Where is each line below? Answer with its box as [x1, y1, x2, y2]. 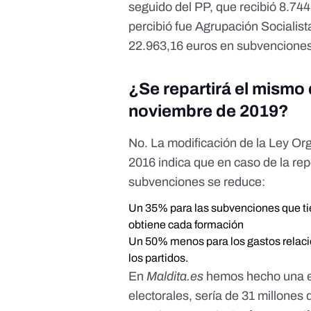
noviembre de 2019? [128, 102, 289, 121]
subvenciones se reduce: [128, 175, 266, 190]
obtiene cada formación [128, 219, 244, 231]
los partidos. [128, 252, 189, 264]
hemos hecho [203, 269, 284, 284]
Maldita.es [146, 269, 204, 284]
